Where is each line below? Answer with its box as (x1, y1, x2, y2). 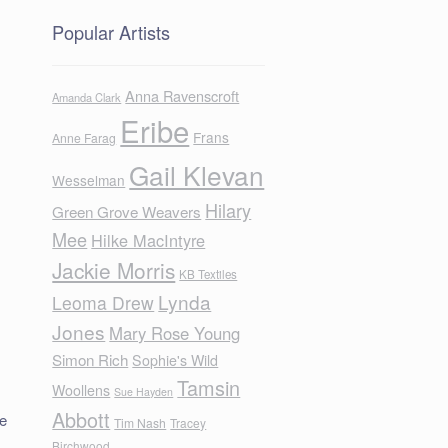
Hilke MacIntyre (91, 228, 206, 253)
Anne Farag (52, 129, 117, 147)
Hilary (205, 197, 252, 224)
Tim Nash (114, 414, 167, 432)
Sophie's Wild (132, 350, 219, 371)
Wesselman (52, 170, 126, 191)
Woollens (52, 380, 111, 401)
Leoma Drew (52, 290, 155, 316)
